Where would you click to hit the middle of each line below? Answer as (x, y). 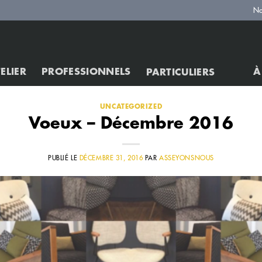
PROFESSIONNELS (86, 72)
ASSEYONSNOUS (187, 158)
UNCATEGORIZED (131, 107)
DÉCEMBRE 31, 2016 (111, 158)
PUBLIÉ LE (64, 158)
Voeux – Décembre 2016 (131, 123)
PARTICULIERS (180, 72)
